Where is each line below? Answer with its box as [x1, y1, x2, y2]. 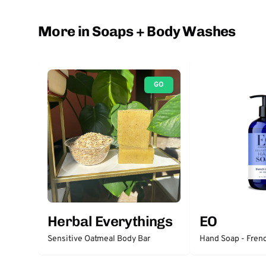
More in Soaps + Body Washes [38, 23, 236, 40]
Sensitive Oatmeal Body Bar [47, 234, 150, 244]
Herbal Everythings [47, 213, 173, 230]
